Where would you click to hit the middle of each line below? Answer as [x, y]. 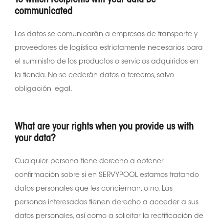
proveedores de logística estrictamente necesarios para [109, 48]
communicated [44, 11]
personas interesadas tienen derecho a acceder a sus [107, 203]
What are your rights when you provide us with [104, 127]
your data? [35, 139]
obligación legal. [44, 89]
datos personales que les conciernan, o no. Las [94, 189]
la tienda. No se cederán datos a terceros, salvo [94, 76]
